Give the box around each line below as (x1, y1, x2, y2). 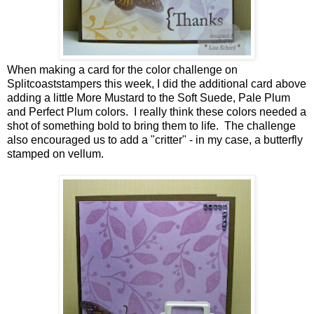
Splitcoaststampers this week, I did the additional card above (7, 78, 306, 90)
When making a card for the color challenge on (7, 64, 238, 76)
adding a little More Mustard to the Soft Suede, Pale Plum (7, 92, 290, 104)
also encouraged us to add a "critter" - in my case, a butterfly (7, 134, 303, 146)
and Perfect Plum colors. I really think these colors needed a (7, 106, 306, 118)
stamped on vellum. (7, 148, 104, 161)
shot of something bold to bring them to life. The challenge (7, 120, 296, 132)
